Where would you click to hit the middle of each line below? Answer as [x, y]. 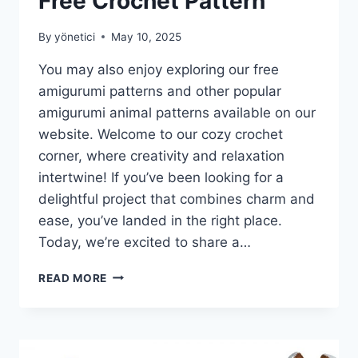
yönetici [75, 36]
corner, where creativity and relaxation [161, 155]
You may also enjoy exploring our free [159, 69]
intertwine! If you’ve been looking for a [161, 177]
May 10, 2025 [147, 36]
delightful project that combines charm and [177, 199]
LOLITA [128, 274]
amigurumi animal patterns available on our [177, 112]
